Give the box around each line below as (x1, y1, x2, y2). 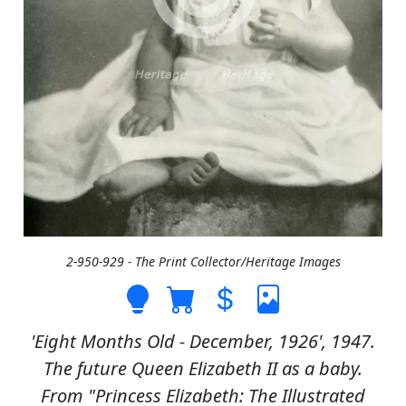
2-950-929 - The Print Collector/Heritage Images (65, 253, 341, 271)
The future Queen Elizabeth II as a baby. (43, 356, 362, 382)
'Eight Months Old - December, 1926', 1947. (31, 329, 375, 354)
